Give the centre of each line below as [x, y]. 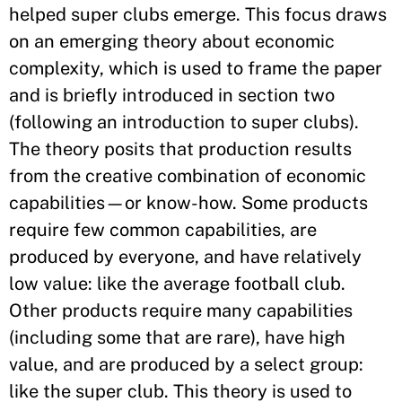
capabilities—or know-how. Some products [188, 203]
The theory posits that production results [180, 149]
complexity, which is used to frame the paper [196, 68]
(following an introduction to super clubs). [184, 122]
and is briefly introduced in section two [172, 95]
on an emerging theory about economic [172, 41]
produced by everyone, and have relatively [185, 257]
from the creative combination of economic [188, 176]
